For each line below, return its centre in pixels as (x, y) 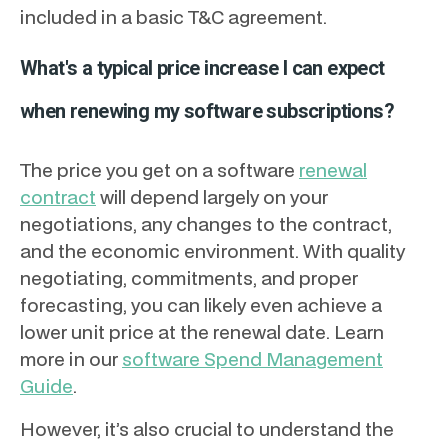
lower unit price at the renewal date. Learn (202, 332)
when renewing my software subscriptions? (207, 111)
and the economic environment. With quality (212, 251)
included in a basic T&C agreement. (173, 17)
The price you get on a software (159, 170)
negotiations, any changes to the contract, (206, 224)
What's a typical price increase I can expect (202, 68)
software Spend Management (252, 359)
